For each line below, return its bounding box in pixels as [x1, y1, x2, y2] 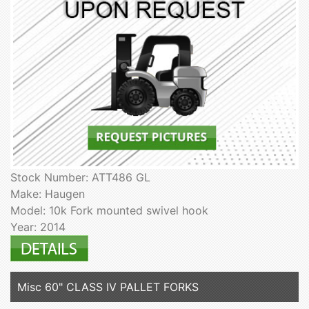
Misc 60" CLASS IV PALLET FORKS [17, 280, 199, 295]
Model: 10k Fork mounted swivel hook [10, 203, 208, 218]
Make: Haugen [10, 187, 85, 201]
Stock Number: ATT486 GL [10, 170, 150, 185]
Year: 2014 [10, 220, 66, 235]
